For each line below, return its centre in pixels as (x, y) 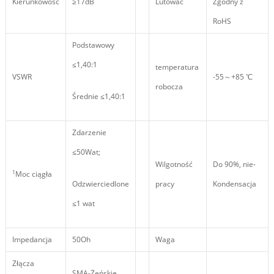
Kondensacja (234, 184)
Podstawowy (93, 45)
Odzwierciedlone (100, 184)
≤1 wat (83, 204)
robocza (169, 87)
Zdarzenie (89, 133)
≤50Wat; (86, 152)
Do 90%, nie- (234, 165)
